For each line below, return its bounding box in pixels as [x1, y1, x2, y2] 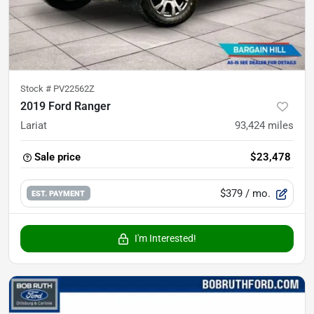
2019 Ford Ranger [20, 99, 111, 113]
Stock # [20, 83, 53, 94]
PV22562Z [53, 83, 95, 94]
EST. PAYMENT [32, 189, 86, 199]
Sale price [34, 150, 81, 163]
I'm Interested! [135, 232, 196, 244]
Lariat [20, 118, 47, 132]
